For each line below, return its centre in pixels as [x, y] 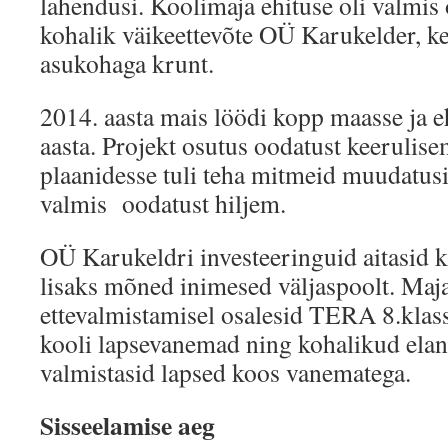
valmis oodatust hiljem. [163, 203]
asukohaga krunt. [127, 63]
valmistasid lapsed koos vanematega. [225, 372]
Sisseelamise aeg [127, 425]
